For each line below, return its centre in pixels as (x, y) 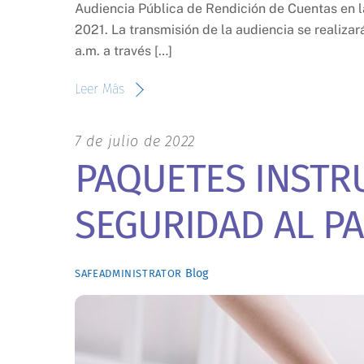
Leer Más (100, 89)
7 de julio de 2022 (135, 142)
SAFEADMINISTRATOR (129, 274)
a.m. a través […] (123, 51)
